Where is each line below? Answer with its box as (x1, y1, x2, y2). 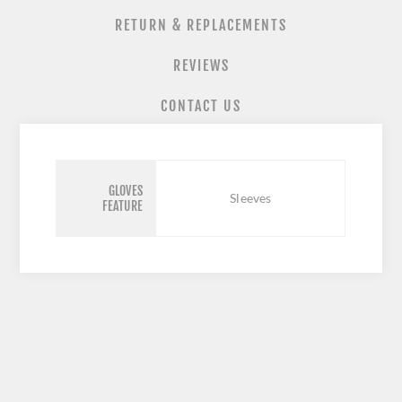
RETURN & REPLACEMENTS (115, 16, 287, 35)
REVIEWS (172, 57, 230, 75)
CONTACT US (161, 97, 241, 116)
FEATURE (101, 198, 143, 214)
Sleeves (230, 190, 272, 206)
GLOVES (108, 183, 143, 199)
